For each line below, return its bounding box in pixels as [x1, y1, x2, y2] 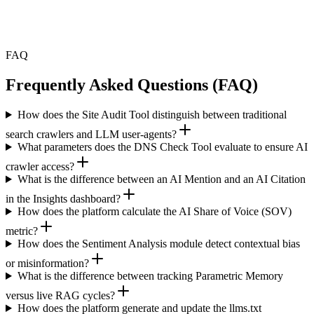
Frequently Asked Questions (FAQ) [6, 76, 258, 95]
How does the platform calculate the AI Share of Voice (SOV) [17, 205, 292, 218]
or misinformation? [6, 257, 89, 270]
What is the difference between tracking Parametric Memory [17, 270, 283, 282]
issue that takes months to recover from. [6, 24, 180, 36]
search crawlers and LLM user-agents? [6, 128, 177, 141]
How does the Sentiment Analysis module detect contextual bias [17, 238, 300, 250]
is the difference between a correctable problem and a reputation [6, 11, 287, 24]
